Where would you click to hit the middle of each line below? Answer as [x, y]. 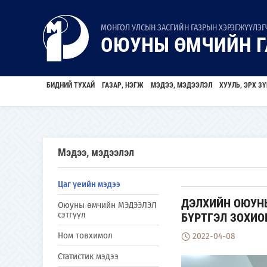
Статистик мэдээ [88, 256]
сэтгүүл [72, 215]
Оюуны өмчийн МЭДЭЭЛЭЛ [107, 205]
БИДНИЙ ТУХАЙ [71, 85]
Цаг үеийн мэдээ [89, 184]
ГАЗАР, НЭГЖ [123, 85]
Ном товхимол [85, 235]
